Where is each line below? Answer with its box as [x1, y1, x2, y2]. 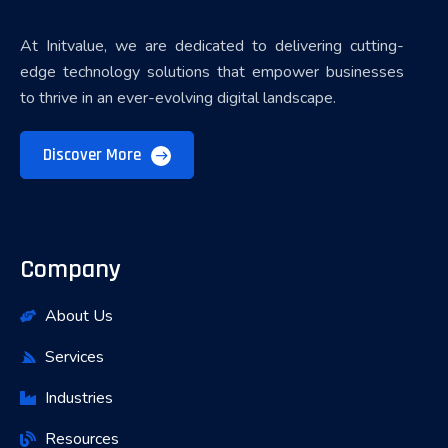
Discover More [43, 143, 145, 166]
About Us [45, 304, 113, 327]
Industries [45, 386, 113, 409]
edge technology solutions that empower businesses [20, 60, 405, 83]
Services [45, 345, 104, 368]
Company [20, 252, 121, 286]
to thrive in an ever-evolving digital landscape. [20, 86, 336, 109]
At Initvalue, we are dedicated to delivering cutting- [20, 34, 405, 57]
